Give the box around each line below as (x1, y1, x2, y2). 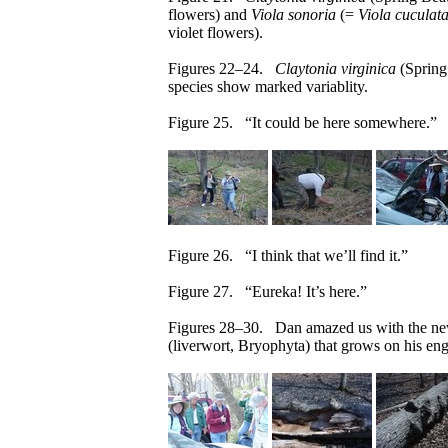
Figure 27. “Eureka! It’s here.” (168, 283, 367, 300)
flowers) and (168, 6, 251, 23)
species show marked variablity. (168, 78, 368, 95)
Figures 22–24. (168, 60, 275, 77)
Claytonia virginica (275, 60, 396, 77)
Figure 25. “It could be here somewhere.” (168, 114, 437, 131)
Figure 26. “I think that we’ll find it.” (168, 247, 408, 264)
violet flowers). (168, 24, 263, 41)
